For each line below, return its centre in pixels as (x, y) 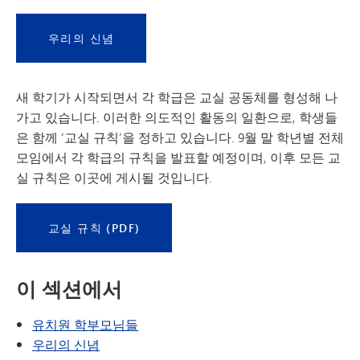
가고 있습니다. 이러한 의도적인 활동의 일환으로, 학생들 (177, 117)
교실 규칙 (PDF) (94, 227)
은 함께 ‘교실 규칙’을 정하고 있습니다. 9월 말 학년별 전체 (180, 137)
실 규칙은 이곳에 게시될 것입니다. (114, 177)
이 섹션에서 (69, 288)
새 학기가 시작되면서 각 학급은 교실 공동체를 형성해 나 (177, 96)
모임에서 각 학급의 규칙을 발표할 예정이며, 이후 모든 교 (178, 157)
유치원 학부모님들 (85, 324)
